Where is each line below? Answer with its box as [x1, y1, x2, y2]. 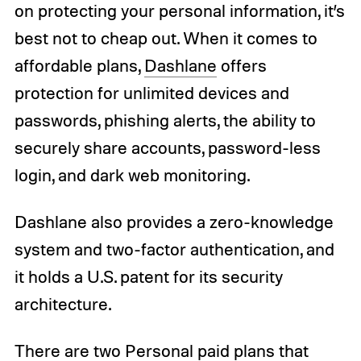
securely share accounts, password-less [14, 136, 321, 158]
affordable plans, [14, 54, 144, 76]
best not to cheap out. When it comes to [14, 27, 317, 48]
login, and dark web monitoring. [14, 164, 250, 185]
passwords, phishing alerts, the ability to [14, 109, 316, 131]
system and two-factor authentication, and [14, 238, 334, 259]
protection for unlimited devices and [14, 81, 289, 103]
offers [216, 54, 267, 76]
